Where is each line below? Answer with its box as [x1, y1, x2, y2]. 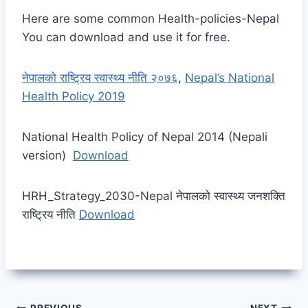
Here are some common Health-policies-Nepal [22, 11, 279, 25]
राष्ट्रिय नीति [22, 207, 79, 221]
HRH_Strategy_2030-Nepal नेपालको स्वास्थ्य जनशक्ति [22, 188, 285, 203]
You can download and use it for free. [22, 30, 230, 44]
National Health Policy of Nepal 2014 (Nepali [22, 129, 267, 144]
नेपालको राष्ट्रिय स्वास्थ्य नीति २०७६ [22, 70, 178, 85]
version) [22, 148, 73, 162]
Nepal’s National [185, 70, 274, 85]
